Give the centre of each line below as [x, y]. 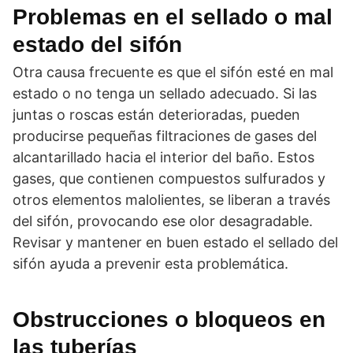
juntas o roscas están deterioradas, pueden [156, 115]
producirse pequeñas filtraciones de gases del [165, 136]
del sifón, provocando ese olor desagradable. [163, 221]
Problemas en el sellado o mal [173, 17]
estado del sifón [97, 45]
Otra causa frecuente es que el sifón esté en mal [173, 72]
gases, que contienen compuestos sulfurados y [169, 178]
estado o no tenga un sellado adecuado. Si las [165, 93]
